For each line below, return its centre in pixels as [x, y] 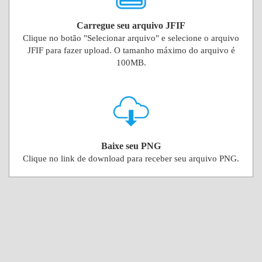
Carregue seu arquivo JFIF [131, 25]
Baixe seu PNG [131, 146]
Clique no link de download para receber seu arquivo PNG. [131, 158]
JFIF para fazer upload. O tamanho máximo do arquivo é [131, 50]
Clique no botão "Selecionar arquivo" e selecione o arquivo [131, 38]
